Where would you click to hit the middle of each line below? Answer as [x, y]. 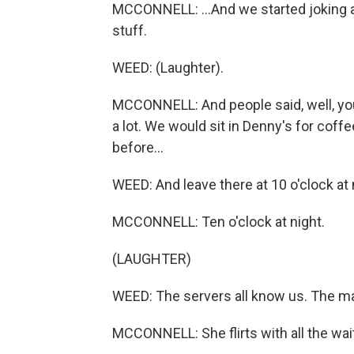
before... [138, 148]
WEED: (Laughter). [168, 68]
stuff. [130, 31]
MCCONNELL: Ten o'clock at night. [218, 222]
